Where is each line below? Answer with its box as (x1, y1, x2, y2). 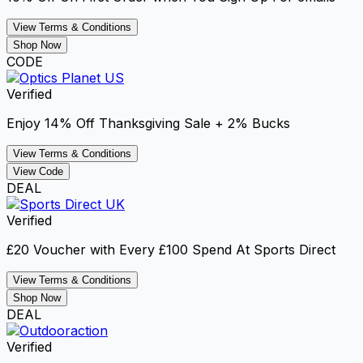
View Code (13, 164, 63, 177)
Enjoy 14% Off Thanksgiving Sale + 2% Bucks (6, 114, 290, 131)
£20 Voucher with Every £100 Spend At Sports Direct (6, 241, 335, 258)
